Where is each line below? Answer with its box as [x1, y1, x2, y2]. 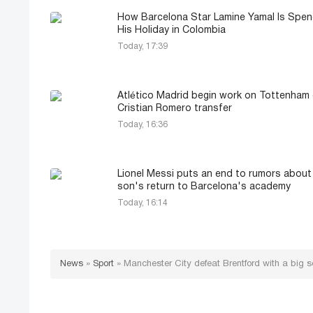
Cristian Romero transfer [117, 104, 232, 114]
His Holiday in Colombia [117, 26, 226, 36]
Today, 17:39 [117, 43, 168, 51]
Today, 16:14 [117, 199, 168, 208]
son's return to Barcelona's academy [117, 182, 291, 192]
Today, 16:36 [117, 121, 168, 129]
